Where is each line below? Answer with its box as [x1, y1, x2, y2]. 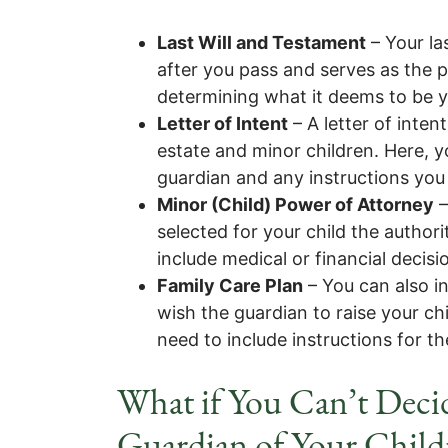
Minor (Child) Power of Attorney [157, 194, 434, 215]
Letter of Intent [157, 113, 288, 134]
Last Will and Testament [157, 32, 366, 53]
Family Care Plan [157, 275, 303, 296]
